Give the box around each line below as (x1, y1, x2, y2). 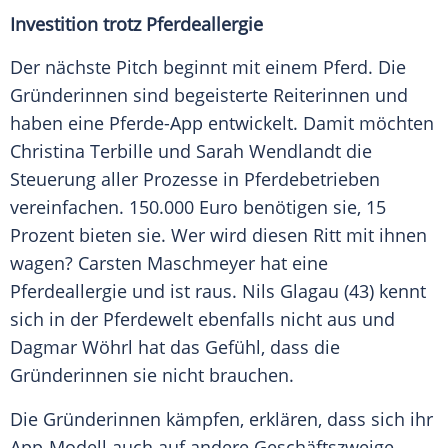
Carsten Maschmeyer (78, 251, 255, 276)
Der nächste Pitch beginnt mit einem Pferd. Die (10, 55, 406, 80)
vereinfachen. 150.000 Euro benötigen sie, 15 (10, 195, 386, 220)
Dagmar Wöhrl (10, 335, 133, 360)
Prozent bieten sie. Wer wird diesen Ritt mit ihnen (10, 223, 427, 248)
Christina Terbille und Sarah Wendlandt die (10, 139, 372, 164)
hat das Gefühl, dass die (133, 335, 340, 360)
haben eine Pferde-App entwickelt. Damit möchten (10, 111, 434, 136)
